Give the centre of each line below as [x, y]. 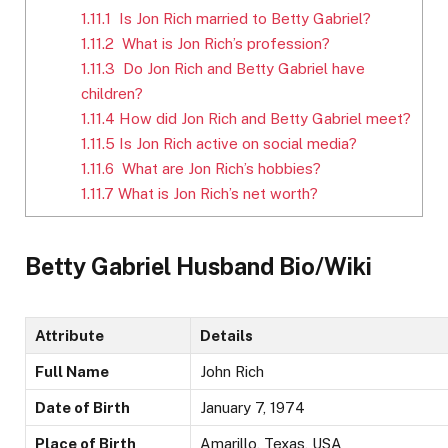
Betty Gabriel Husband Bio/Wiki [198, 267]
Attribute [69, 335]
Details [226, 335]
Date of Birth [82, 407]
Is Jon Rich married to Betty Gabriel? [240, 19]
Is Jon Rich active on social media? [235, 144]
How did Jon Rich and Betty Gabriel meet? [262, 119]
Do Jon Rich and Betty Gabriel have [239, 69]
